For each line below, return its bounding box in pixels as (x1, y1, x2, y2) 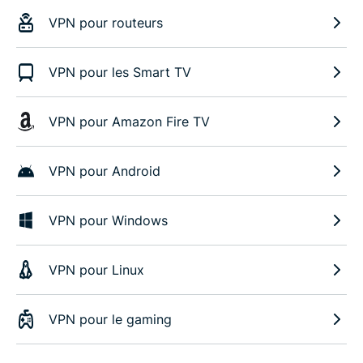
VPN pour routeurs (49, 15, 163, 32)
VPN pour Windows (49, 212, 168, 229)
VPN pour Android (49, 163, 160, 180)
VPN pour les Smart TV (49, 64, 191, 81)
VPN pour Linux (49, 262, 144, 279)
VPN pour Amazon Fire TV (49, 113, 210, 130)
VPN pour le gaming (49, 311, 172, 328)
